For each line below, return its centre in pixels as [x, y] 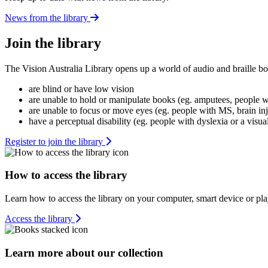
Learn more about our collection [84, 252]
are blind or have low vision [81, 89]
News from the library [46, 17]
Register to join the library [55, 141]
